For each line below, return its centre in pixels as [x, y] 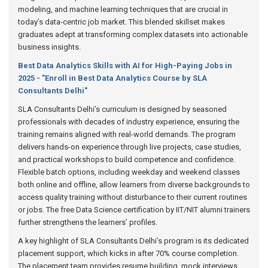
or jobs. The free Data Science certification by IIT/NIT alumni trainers [134, 210]
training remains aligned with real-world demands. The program [127, 134]
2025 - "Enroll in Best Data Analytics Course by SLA [112, 78]
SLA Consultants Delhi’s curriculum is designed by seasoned [122, 109]
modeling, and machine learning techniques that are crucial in [123, 9]
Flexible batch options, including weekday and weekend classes [129, 172]
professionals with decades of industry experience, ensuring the [129, 122]
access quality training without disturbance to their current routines [133, 197]
